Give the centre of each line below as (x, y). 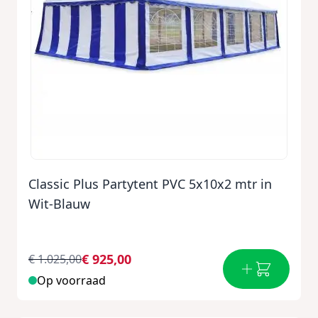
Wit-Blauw (59, 204)
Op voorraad (71, 280)
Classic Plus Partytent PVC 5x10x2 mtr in (150, 184)
